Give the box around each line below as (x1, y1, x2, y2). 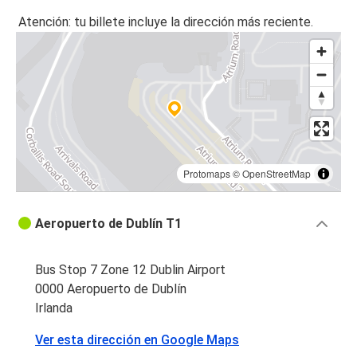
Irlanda (35, 300, 73, 316)
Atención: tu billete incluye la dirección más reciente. (18, 14, 313, 30)
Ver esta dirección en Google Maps (35, 332, 239, 348)
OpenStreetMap (242, 167, 311, 181)
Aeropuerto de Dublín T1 (35, 216, 182, 232)
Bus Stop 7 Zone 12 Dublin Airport (35, 262, 226, 278)
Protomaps (183, 167, 230, 181)
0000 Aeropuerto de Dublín (35, 281, 186, 297)
